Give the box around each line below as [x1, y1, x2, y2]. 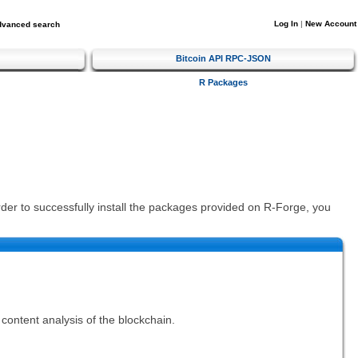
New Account [305, 19, 356, 28]
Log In [274, 19, 298, 28]
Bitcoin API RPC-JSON [176, 53, 271, 63]
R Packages [199, 77, 248, 87]
